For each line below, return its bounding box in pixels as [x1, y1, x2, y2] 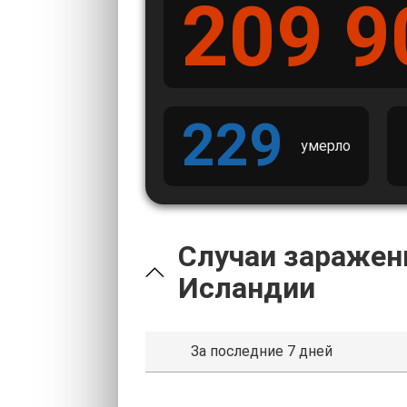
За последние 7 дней [191, 342, 333, 360]
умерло [301, 137, 351, 154]
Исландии [177, 271, 315, 305]
